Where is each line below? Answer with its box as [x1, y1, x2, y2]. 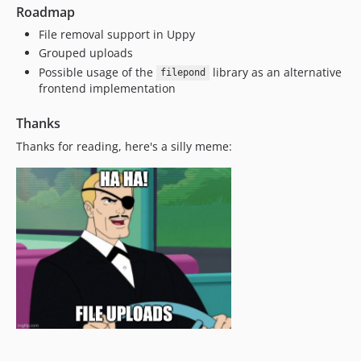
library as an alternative [209, 64, 342, 80]
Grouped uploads [39, 45, 133, 60]
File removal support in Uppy [39, 26, 195, 42]
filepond [160, 67, 205, 79]
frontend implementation [39, 80, 176, 96]
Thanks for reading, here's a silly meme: [16, 138, 232, 154]
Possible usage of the [39, 64, 156, 80]
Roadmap [16, 2, 75, 21]
